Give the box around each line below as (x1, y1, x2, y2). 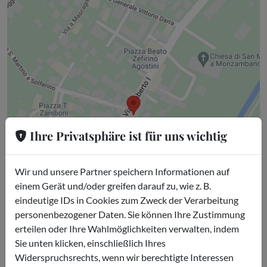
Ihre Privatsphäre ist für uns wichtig (27, 127, 227, 144)
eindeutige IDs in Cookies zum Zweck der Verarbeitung (15, 194, 238, 206)
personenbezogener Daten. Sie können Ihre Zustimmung (15, 208, 245, 220)
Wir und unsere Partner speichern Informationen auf (15, 165, 229, 177)
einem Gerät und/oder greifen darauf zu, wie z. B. (15, 179, 211, 191)
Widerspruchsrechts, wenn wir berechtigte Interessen (15, 251, 234, 263)
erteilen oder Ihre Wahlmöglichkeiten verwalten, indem (15, 222, 239, 234)
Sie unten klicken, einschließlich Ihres (15, 237, 166, 249)
